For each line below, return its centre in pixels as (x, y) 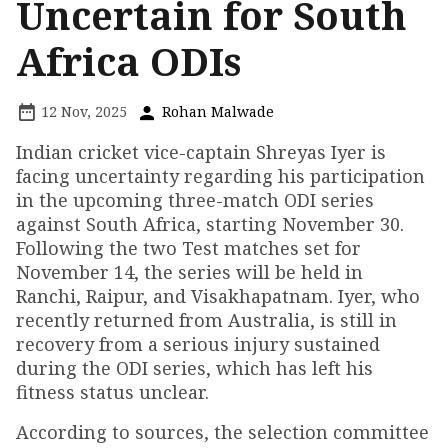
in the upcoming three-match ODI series (195, 200)
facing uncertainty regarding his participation (220, 176)
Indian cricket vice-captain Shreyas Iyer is (201, 152)
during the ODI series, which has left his (194, 368)
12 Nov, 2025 (82, 111)
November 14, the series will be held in (189, 272)
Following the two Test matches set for (188, 248)
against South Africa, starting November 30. (210, 224)
